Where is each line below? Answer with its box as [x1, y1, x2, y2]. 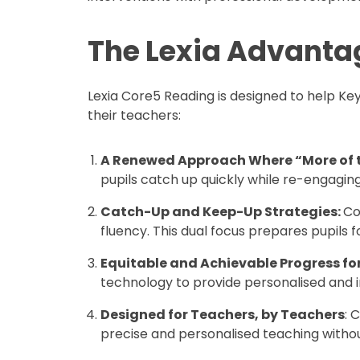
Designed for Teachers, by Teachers [100, 305, 346, 324]
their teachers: [88, 106, 182, 125]
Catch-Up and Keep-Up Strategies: [100, 202, 344, 221]
